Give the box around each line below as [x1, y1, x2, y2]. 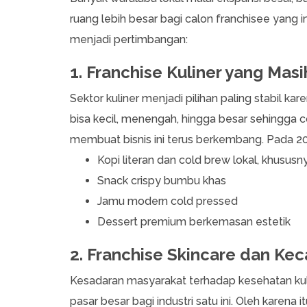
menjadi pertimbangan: [70, 33, 191, 47]
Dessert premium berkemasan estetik [97, 215, 291, 229]
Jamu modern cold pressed [97, 195, 238, 208]
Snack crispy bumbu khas [97, 174, 226, 188]
